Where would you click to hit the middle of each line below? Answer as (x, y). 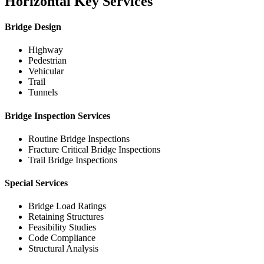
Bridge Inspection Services (57, 115)
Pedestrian (47, 61)
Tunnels (43, 93)
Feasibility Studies (62, 227)
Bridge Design (33, 27)
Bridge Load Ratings (67, 206)
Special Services (36, 183)
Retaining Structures (66, 217)
